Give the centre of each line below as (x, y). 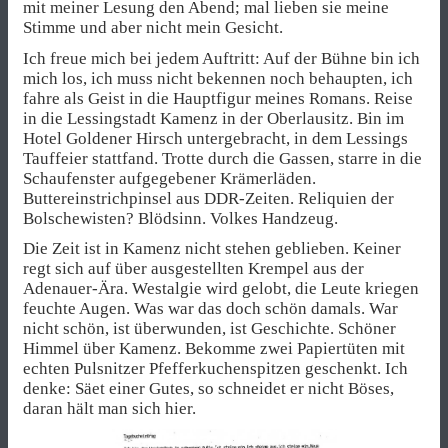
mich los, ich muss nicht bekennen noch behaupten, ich (218, 78)
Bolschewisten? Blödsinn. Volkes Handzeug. (180, 218)
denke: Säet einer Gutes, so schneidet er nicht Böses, (208, 388)
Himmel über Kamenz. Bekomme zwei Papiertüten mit (214, 348)
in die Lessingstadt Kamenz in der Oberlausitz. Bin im (213, 118)
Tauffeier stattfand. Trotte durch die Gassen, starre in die (222, 158)
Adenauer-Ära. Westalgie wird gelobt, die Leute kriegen (221, 288)
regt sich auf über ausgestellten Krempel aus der (193, 268)
